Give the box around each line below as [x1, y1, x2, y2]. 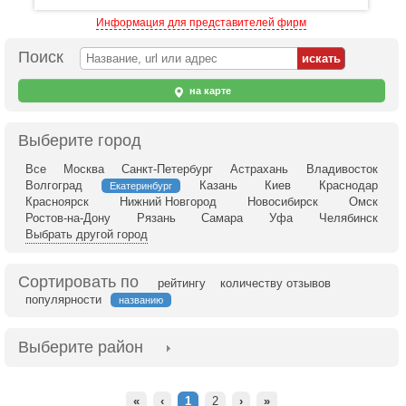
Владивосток [305, 162, 378, 176]
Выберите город [18, 131, 141, 150]
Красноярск [25, 195, 89, 208]
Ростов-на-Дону [25, 211, 111, 225]
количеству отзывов [220, 276, 331, 290]
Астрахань [230, 162, 289, 176]
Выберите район [18, 338, 143, 356]
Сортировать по [18, 273, 139, 291]
